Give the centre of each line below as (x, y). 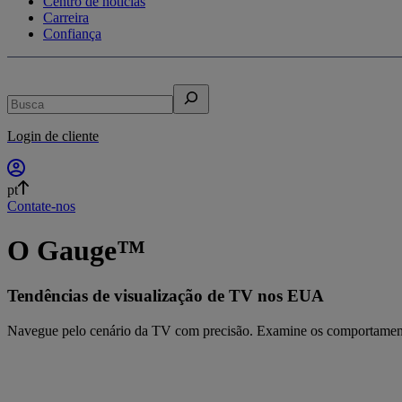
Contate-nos (41, 206)
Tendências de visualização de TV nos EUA (166, 296)
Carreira (66, 18)
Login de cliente (53, 136)
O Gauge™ (76, 250)
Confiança (72, 34)
